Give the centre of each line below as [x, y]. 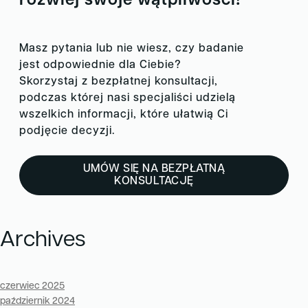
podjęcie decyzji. [67, 131]
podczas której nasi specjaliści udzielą [128, 98]
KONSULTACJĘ [154, 181]
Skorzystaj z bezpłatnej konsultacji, [119, 81]
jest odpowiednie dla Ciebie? [100, 65]
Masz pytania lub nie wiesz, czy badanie [132, 48]
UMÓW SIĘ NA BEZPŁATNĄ [154, 169]
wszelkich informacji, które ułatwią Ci [124, 114]
